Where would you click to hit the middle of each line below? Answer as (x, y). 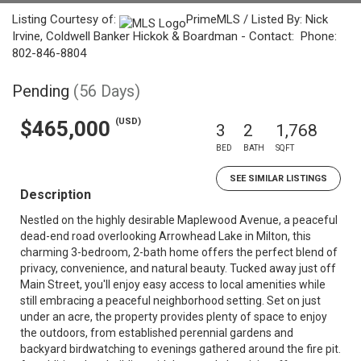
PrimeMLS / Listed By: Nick (257, 19)
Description (56, 195)
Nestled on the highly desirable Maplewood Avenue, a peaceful (179, 220)
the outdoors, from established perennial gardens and (157, 333)
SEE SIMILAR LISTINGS (278, 178)
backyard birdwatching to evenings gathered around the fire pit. (180, 349)
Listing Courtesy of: (66, 19)
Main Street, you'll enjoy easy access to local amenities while (173, 284)
